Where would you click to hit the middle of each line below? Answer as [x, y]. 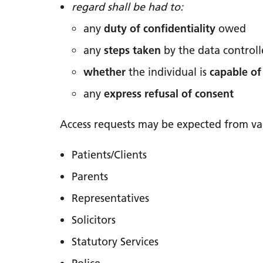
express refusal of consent [169, 94]
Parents [90, 176]
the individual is [168, 72]
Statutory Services [115, 242]
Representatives [110, 198]
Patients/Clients [109, 155]
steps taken [132, 50]
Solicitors [94, 220]
